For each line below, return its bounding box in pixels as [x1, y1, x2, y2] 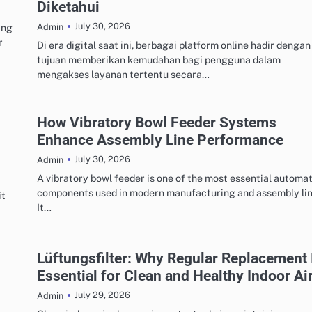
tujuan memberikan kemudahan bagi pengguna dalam [37, 53, 281, 65]
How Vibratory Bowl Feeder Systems [37, 113, 276, 131]
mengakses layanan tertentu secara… [37, 68, 210, 80]
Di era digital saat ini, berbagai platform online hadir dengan [37, 38, 311, 51]
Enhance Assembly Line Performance [37, 130, 283, 148]
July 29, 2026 [75, 290, 130, 301]
